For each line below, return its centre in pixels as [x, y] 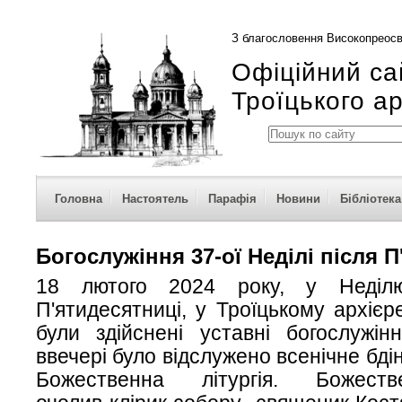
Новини [298, 198]
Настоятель [155, 198]
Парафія [232, 198]
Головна [79, 198]
